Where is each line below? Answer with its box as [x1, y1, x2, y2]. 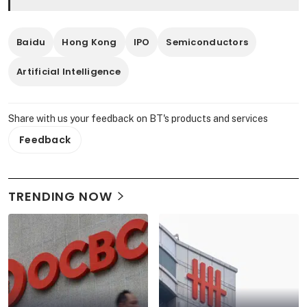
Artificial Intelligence [16, 64, 121, 78]
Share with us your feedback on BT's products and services [8, 112, 268, 124]
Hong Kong [62, 35, 117, 49]
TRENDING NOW [8, 187, 112, 205]
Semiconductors [166, 35, 249, 49]
